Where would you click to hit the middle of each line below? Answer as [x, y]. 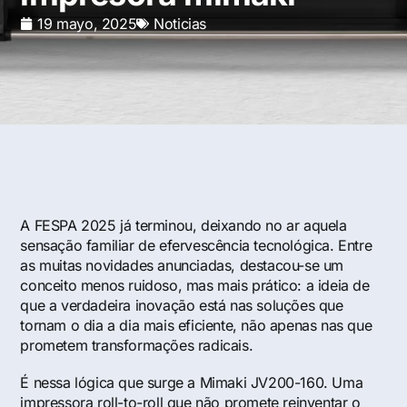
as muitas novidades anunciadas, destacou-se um [182, 265]
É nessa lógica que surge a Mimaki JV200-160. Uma [192, 383]
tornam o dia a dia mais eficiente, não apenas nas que [196, 325]
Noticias [180, 24]
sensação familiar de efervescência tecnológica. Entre [196, 245]
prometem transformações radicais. [137, 345]
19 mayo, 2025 [87, 24]
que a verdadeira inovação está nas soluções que [182, 305]
